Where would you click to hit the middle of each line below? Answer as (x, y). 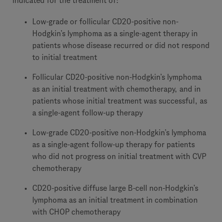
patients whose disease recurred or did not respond (121, 45)
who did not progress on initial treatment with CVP (119, 156)
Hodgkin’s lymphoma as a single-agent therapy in (115, 33)
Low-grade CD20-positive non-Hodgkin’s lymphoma (119, 133)
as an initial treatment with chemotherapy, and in (116, 89)
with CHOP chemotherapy (76, 212)
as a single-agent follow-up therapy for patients (113, 144)
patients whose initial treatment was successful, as (120, 101)
